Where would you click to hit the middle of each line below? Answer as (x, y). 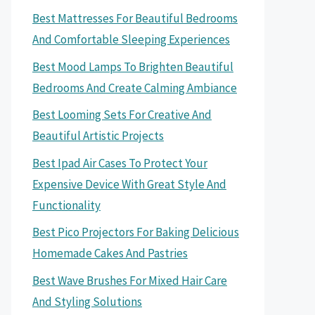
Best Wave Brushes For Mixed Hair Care (130, 280)
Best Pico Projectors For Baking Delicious (136, 232)
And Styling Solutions (87, 301)
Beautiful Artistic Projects (98, 136)
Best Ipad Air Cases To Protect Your (120, 163)
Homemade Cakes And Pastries (110, 253)
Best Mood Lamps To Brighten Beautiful (133, 66)
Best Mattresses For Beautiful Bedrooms (135, 18)
